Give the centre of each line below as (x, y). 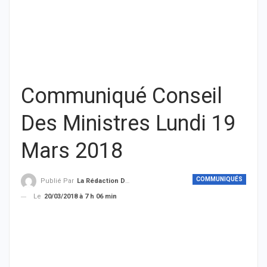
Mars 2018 (72, 151)
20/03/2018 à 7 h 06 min (80, 197)
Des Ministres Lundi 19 (128, 123)
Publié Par (58, 181)
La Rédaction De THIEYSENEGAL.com (101, 181)
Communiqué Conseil (122, 96)
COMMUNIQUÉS (219, 179)
